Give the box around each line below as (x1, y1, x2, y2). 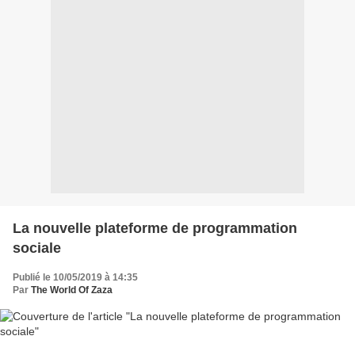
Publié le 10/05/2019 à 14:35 (13, 271, 138, 283)
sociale (13, 239, 61, 256)
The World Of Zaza (31, 284, 113, 296)
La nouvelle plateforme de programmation (13, 219, 297, 236)
